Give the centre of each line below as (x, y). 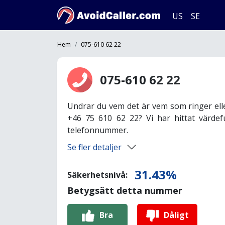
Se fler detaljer (94, 147)
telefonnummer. (98, 130)
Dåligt (176, 215)
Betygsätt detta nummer (125, 190)
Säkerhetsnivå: (98, 175)
